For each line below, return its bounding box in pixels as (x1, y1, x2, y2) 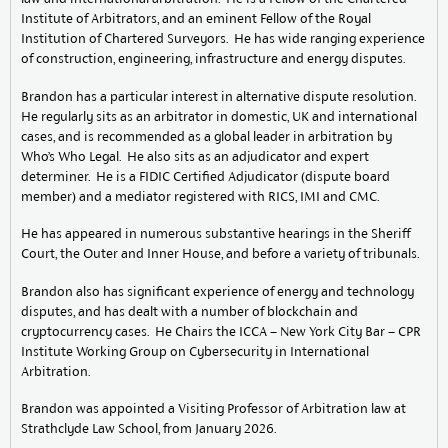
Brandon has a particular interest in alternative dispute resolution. (21, 88, 419, 104)
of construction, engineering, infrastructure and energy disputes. (21, 51, 405, 67)
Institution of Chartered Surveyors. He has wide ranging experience (21, 31, 425, 47)
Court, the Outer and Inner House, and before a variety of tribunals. (21, 246, 419, 262)
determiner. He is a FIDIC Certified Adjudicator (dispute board (21, 168, 390, 184)
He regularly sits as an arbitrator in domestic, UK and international (21, 108, 417, 124)
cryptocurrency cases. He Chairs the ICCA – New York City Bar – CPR (21, 323, 421, 339)
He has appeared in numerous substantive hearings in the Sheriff (21, 226, 411, 242)
